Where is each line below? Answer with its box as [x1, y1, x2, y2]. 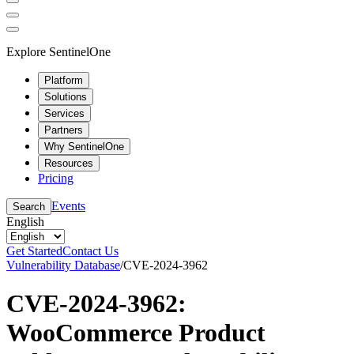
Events [51, 198, 85, 213]
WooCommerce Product [6, 318, 265, 347]
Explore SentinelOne [6, 44, 111, 58]
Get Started [6, 243, 62, 258]
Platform [44, 73, 83, 86]
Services [44, 107, 85, 119]
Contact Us [62, 243, 119, 258]
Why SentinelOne [44, 140, 124, 153]
